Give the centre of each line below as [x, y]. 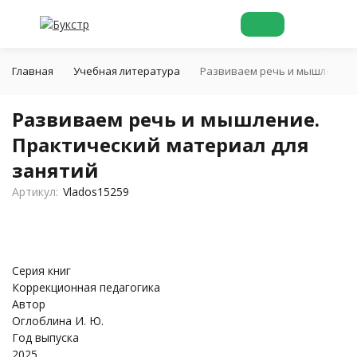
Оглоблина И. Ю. [58, 321]
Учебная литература [127, 71]
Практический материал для [161, 145]
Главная [33, 71]
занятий [55, 170]
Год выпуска [45, 337]
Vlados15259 [96, 192]
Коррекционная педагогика [86, 287]
